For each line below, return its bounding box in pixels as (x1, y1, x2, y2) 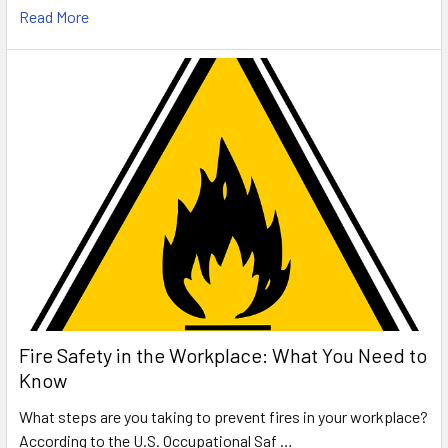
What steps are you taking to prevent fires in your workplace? (19, 407, 428, 427)
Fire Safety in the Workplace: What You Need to (19, 343, 427, 368)
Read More (19, 6, 89, 26)
